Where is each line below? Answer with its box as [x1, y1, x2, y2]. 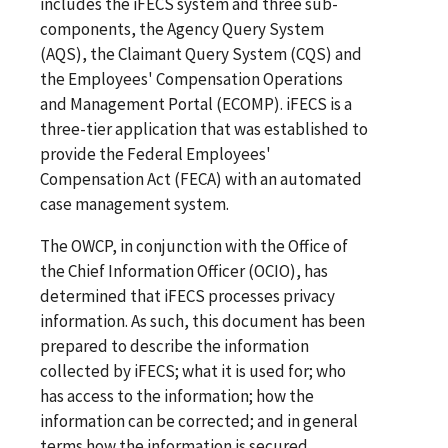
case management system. [40, 192, 229, 215]
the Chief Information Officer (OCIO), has [40, 259, 328, 282]
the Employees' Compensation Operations [40, 67, 343, 90]
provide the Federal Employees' [40, 142, 271, 165]
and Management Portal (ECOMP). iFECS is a [40, 92, 352, 115]
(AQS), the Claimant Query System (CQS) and [40, 42, 362, 65]
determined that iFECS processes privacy [40, 284, 335, 307]
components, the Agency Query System [40, 17, 324, 40]
